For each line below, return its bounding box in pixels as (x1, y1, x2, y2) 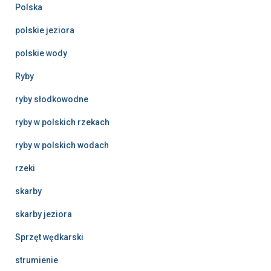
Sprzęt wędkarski (15, 232, 83, 242)
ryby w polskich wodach (15, 140, 109, 150)
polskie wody (15, 48, 67, 58)
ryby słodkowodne (15, 94, 88, 104)
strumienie (15, 255, 58, 265)
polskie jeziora (15, 25, 74, 35)
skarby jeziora (15, 209, 72, 219)
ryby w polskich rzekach (15, 117, 109, 127)
